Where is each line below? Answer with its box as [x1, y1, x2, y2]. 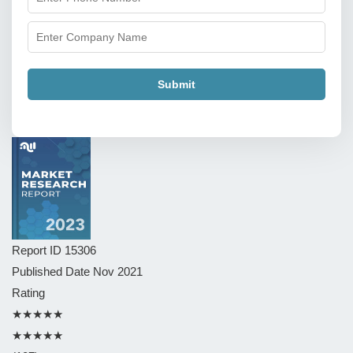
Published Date [12, 265, 93, 278]
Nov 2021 [93, 265, 143, 278]
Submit [158, 77, 195, 91]
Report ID [12, 243, 65, 257]
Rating [12, 286, 45, 299]
